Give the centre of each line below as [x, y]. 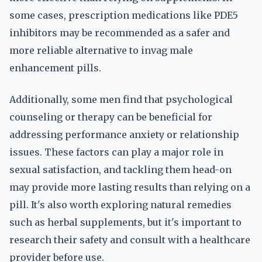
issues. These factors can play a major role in [116, 152]
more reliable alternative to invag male [101, 50]
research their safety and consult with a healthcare [130, 240]
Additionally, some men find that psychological [121, 99]
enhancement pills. [55, 68]
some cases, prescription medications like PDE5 [124, 15]
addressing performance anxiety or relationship [124, 135]
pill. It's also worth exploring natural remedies [120, 205]
